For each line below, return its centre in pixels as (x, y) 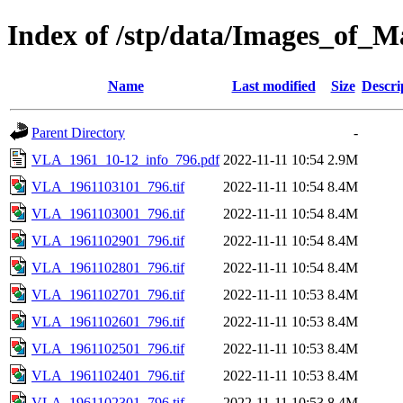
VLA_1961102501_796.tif (108, 348)
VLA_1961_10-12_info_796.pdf (125, 159)
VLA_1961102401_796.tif (108, 375)
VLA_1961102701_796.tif (108, 294)
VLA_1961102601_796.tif (108, 321)
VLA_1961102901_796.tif (108, 240)
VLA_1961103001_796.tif (108, 213)
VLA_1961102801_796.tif (108, 267)
